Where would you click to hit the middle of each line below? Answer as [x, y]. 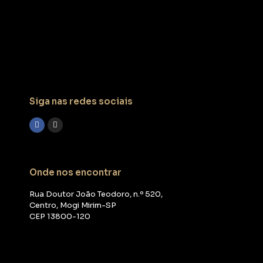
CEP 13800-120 [60, 216]
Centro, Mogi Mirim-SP [73, 205]
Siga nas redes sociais [81, 101]
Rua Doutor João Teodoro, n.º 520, [96, 194]
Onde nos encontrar [75, 172]
